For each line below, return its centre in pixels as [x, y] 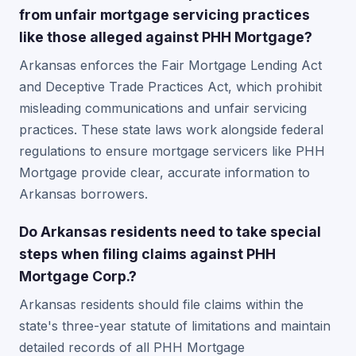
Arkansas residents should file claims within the [161, 304]
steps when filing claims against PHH [147, 254]
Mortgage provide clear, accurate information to [164, 172]
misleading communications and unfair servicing [163, 108]
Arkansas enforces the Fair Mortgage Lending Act [170, 65]
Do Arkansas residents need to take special [170, 232]
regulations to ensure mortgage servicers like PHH [172, 151]
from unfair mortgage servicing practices [164, 15]
